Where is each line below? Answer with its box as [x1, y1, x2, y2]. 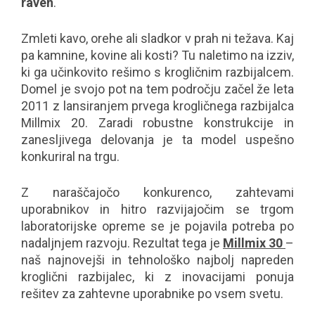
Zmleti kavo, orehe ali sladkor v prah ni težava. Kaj [21, 31, 294, 46]
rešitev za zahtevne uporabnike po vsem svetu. [21, 286, 283, 301]
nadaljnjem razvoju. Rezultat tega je [21, 236, 223, 250]
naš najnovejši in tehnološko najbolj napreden [21, 252, 294, 267]
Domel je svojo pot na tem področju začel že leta [21, 82, 294, 96]
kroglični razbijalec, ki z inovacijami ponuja [21, 269, 294, 284]
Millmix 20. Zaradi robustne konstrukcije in [21, 115, 294, 130]
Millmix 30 [223, 236, 283, 250]
